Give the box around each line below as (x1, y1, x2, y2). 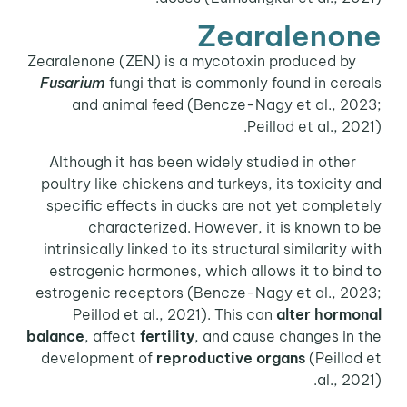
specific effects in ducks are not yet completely (49, 195, 385, 214)
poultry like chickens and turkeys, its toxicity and (44, 174, 385, 193)
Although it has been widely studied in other (52, 152, 360, 171)
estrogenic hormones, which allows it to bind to (52, 261, 385, 280)
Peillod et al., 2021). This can (75, 304, 280, 323)
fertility (143, 326, 198, 345)
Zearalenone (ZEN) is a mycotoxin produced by (359, 52, 385, 71)
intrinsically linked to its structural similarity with (46, 239, 385, 258)
